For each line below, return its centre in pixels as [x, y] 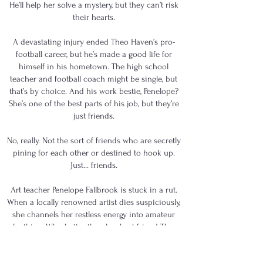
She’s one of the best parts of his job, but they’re [94, 104]
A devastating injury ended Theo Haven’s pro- [94, 42]
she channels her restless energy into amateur [94, 215]
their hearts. [94, 17]
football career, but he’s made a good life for [94, 54]
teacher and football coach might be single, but [94, 79]
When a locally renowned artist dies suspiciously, [94, 202]
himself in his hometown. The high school [94, 67]
